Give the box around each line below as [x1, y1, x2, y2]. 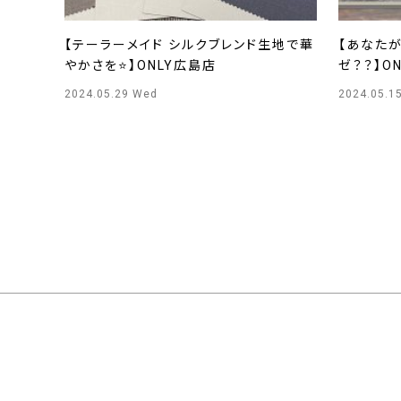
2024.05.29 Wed [64, 88, 158, 100]
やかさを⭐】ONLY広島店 [64, 58, 217, 73]
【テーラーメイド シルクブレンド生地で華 [64, 38, 314, 52]
